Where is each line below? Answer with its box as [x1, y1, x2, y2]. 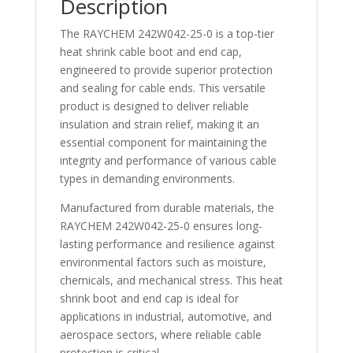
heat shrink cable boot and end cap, [59, 43, 242, 59]
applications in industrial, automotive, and [59, 308, 272, 324]
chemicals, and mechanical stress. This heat [59, 272, 283, 288]
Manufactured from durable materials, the [59, 199, 274, 215]
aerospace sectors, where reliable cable [59, 326, 262, 342]
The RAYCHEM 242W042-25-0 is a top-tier [59, 25, 274, 41]
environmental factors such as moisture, [59, 254, 266, 269]
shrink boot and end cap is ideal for [59, 290, 239, 306]
